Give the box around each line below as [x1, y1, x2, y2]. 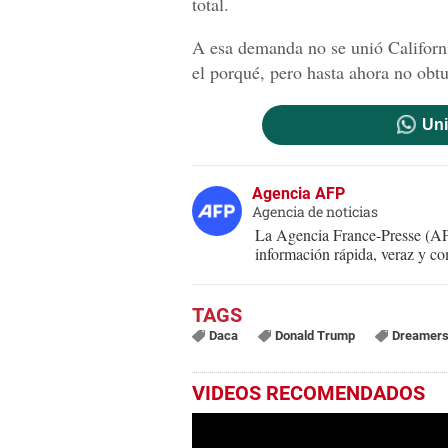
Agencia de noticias [252, 201, 378, 221]
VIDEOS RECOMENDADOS [192, 380, 425, 405]
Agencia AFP [252, 183, 345, 203]
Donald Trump [274, 327, 355, 343]
